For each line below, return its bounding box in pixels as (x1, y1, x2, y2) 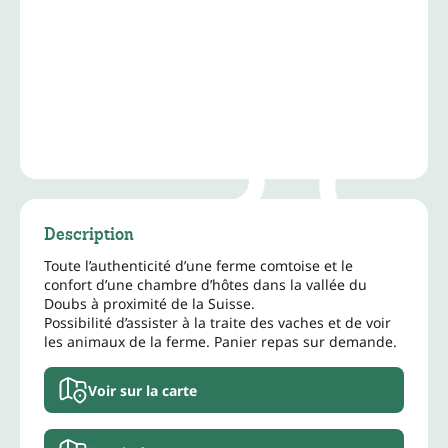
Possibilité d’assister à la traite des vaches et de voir (44, 313, 391, 333)
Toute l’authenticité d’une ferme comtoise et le (44, 256, 353, 276)
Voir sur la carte (88, 380, 197, 400)
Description (44, 222, 134, 246)
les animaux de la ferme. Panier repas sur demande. (44, 332, 397, 352)
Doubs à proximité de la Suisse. (44, 294, 255, 314)
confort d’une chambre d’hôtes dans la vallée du (44, 275, 367, 295)
